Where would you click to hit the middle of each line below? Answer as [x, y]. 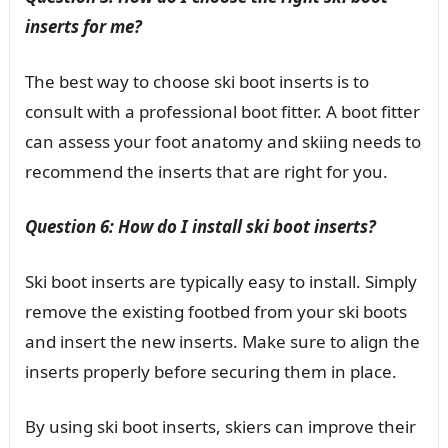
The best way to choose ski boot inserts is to [196, 81]
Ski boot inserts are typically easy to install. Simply [220, 281]
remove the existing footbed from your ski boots [215, 311]
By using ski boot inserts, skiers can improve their [220, 426]
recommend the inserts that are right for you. [206, 171]
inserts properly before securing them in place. [210, 371]
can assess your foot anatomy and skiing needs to [222, 141]
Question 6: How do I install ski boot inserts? [200, 226]
